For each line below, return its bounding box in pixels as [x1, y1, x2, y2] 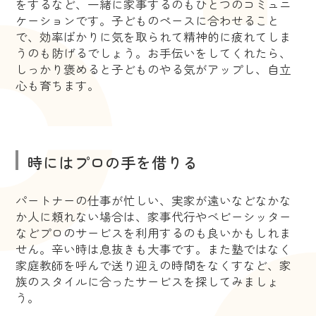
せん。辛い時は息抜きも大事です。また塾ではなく [16, 241, 292, 258]
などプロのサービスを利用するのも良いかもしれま [16, 224, 292, 242]
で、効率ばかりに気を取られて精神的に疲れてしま [16, 28, 292, 46]
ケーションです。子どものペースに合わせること [16, 12, 280, 30]
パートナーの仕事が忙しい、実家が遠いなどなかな [16, 192, 292, 209]
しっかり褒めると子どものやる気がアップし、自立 [16, 61, 292, 78]
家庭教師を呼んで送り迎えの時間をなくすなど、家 [16, 257, 292, 274]
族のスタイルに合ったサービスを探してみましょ [16, 273, 280, 291]
